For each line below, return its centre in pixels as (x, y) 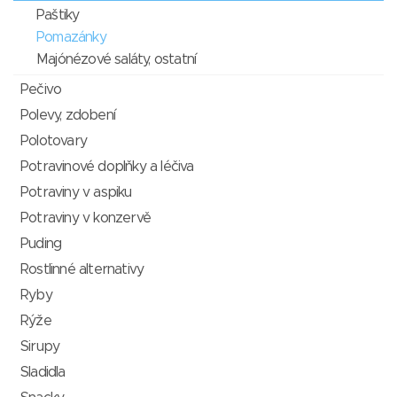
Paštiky (58, 16)
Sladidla (43, 373)
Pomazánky (71, 38)
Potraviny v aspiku (76, 193)
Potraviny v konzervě (86, 218)
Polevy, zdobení (68, 116)
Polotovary (54, 141)
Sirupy (40, 347)
